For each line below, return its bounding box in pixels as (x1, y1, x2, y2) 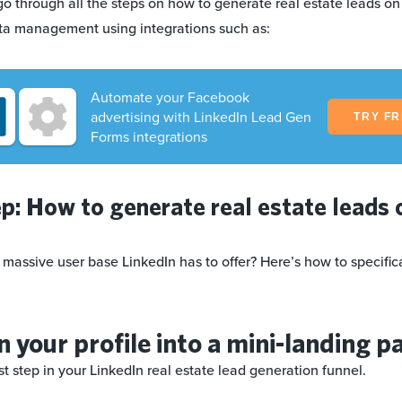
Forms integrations (90, 127, 207, 147)
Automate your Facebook (90, 87, 249, 108)
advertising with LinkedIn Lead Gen (90, 107, 311, 127)
